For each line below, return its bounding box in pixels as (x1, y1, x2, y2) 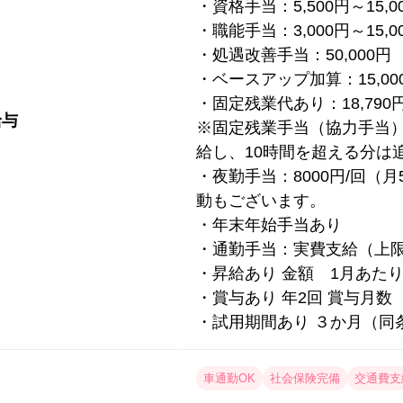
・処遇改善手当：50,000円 (196, 46, 391, 65)
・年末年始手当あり (196, 216, 342, 235)
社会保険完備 (270, 372, 340, 386)
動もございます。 (196, 192, 326, 210)
